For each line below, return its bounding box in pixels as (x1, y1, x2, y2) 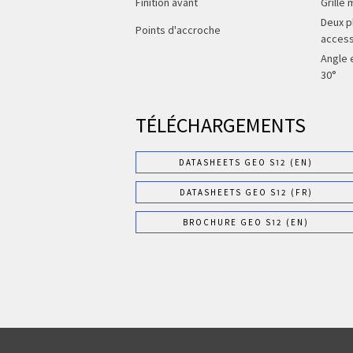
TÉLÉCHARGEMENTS (136, 112, 306, 138)
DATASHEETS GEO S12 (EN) (179, 156, 313, 168)
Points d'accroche (136, 23, 221, 37)
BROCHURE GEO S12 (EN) (183, 216, 309, 228)
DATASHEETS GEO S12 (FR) (179, 186, 313, 198)
